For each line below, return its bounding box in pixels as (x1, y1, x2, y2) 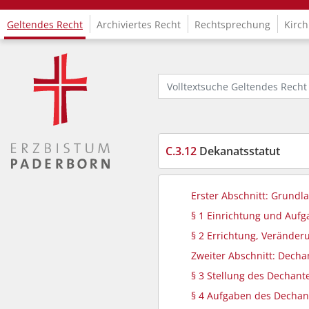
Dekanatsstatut (197, 143, 280, 159)
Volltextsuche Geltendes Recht (157, 73, 297, 86)
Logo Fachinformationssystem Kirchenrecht (10, 52, 210, 66)
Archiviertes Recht (97, 17, 181, 31)
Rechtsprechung (195, 17, 270, 31)
